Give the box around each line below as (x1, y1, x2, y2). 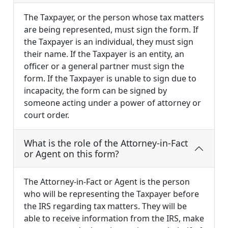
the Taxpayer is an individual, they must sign (24, 36, 193, 48)
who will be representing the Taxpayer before (24, 188, 199, 200)
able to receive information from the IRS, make (24, 213, 204, 224)
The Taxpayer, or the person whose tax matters (24, 12, 204, 23)
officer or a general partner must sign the (24, 61, 184, 72)
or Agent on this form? (24, 148, 119, 160)
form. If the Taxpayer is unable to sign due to (24, 73, 196, 84)
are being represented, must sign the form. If (24, 24, 198, 36)
